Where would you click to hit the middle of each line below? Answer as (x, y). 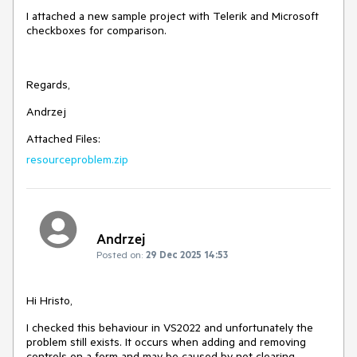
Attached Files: (63, 138)
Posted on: (120, 255)
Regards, (48, 84)
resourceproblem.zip (77, 159)
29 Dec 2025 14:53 (187, 255)
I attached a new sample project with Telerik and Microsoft (173, 16)
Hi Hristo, (49, 301)
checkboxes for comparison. (96, 30)
